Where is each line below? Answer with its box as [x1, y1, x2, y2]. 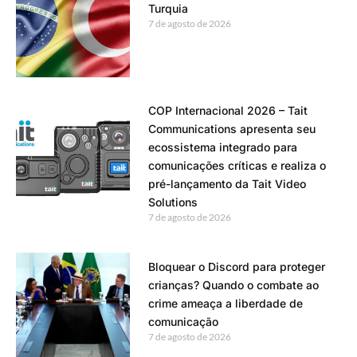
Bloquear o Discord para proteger [147, 259, 325, 273]
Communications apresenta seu [147, 121, 316, 135]
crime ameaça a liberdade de [147, 296, 303, 310]
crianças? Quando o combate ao [147, 277, 319, 292]
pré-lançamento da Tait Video [147, 176, 306, 190]
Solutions [147, 194, 198, 209]
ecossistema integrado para [147, 139, 297, 154]
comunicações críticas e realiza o [147, 158, 326, 172]
